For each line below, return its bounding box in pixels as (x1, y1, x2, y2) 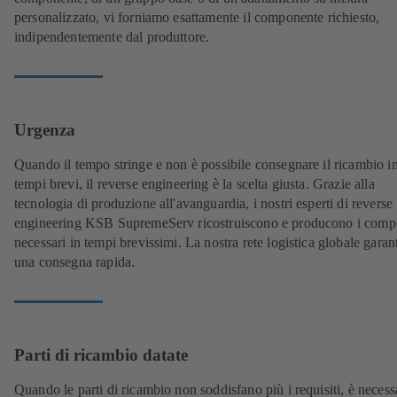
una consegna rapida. (14, 254, 136, 270)
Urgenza (14, 120, 75, 139)
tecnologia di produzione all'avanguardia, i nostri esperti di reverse (14, 196, 393, 212)
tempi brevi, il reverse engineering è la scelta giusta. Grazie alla (14, 176, 375, 192)
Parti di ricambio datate (14, 345, 188, 364)
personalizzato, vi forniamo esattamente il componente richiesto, (14, 10, 380, 26)
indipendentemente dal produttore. (14, 29, 210, 45)
